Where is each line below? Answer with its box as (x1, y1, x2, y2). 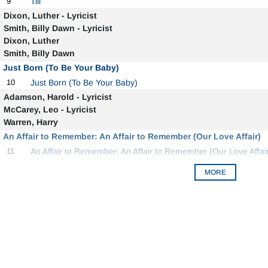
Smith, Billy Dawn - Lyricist (3, 23, 112, 33)
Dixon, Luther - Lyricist (3, 11, 97, 20)
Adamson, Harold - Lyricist (3, 92, 112, 102)
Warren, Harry (3, 117, 58, 127)
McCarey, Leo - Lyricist (3, 105, 96, 114)
